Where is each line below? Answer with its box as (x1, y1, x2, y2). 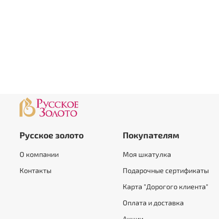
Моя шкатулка (123, 150, 171, 159)
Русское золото (20, 130, 84, 141)
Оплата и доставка (123, 198, 184, 207)
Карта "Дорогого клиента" (123, 182, 208, 191)
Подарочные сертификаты (123, 166, 209, 175)
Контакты (20, 166, 51, 175)
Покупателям (123, 130, 179, 141)
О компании (20, 150, 59, 159)
